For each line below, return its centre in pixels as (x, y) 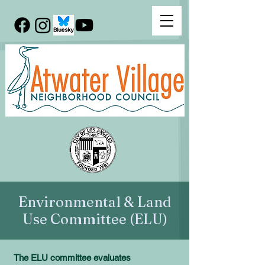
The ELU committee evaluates (71, 258)
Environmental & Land (95, 202)
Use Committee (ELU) (95, 219)
